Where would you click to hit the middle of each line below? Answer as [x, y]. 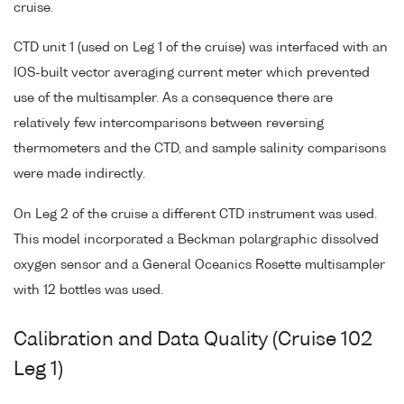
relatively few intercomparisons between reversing [169, 124]
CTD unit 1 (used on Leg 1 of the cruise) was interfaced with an [201, 48]
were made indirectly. [79, 174]
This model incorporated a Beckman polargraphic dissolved [196, 240]
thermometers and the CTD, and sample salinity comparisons [200, 149]
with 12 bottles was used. [88, 291]
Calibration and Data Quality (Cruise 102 [193, 341]
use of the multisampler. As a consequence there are [173, 99]
